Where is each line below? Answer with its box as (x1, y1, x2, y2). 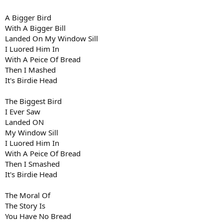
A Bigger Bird (5, 12, 51, 22)
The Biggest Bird (5, 96, 62, 106)
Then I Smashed (5, 158, 60, 169)
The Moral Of (5, 190, 50, 200)
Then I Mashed (5, 64, 56, 75)
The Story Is (5, 200, 45, 211)
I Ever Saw (5, 106, 40, 116)
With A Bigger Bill (5, 22, 66, 33)
